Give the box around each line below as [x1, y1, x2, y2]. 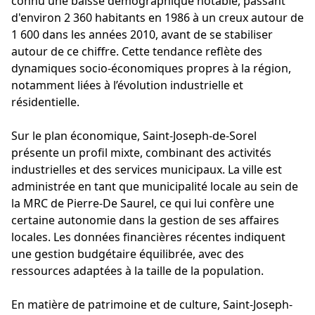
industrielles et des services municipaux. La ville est [11, 161, 282, 177]
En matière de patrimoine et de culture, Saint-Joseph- [11, 296, 292, 312]
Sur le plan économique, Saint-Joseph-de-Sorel [11, 127, 257, 143]
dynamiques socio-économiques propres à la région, [11, 60, 291, 76]
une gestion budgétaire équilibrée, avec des [11, 245, 244, 262]
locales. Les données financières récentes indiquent [11, 229, 285, 245]
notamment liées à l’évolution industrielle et [11, 77, 243, 93]
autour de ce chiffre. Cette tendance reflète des [11, 43, 262, 59]
